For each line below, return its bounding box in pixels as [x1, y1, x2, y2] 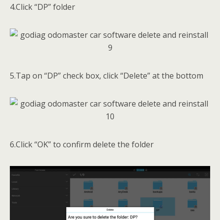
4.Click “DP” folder [10, 1, 75, 12]
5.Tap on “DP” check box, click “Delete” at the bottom [10, 70, 203, 81]
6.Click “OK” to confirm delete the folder [10, 138, 154, 150]
